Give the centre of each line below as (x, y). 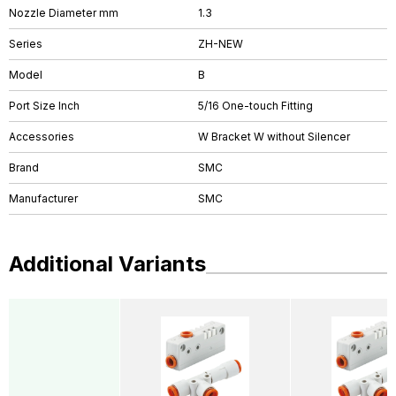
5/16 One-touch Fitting (255, 106)
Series (26, 44)
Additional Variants (107, 264)
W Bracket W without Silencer (274, 137)
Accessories (42, 137)
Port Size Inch (44, 106)
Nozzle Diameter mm (64, 13)
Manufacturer (43, 198)
